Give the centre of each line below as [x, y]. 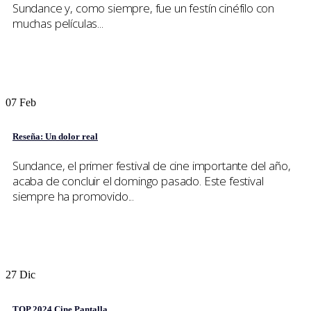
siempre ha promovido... [74, 196]
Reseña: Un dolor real [55, 137]
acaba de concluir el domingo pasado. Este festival [138, 180]
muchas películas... [58, 24]
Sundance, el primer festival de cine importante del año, [152, 165]
